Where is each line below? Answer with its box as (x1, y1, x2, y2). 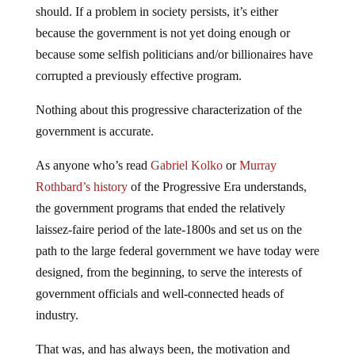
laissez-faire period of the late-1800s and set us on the (35, 222, 302, 236)
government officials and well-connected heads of (35, 286, 284, 300)
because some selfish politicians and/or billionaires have (35, 47, 313, 61)
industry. (35, 307, 78, 322)
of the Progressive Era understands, (127, 179, 307, 193)
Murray (239, 158, 277, 172)
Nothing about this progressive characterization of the (35, 102, 302, 116)
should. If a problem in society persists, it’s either (35, 4, 278, 18)
